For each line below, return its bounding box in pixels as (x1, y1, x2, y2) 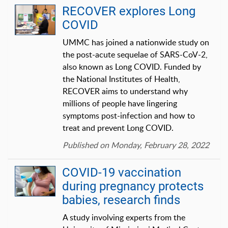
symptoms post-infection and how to (63, 109, 195, 121)
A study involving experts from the (63, 211, 185, 223)
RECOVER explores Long (62, 4, 195, 18)
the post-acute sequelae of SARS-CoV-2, (63, 48, 208, 60)
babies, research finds (62, 192, 180, 207)
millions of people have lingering (63, 97, 177, 109)
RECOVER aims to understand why (63, 85, 188, 97)
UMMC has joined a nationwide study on (63, 36, 209, 48)
